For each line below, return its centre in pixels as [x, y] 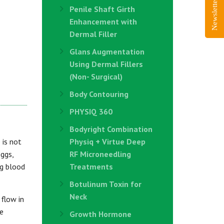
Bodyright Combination [111, 129]
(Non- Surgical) [96, 76]
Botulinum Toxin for [105, 184]
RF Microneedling [100, 154]
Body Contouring [99, 94]
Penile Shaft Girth [102, 9]
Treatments [91, 166]
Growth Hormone [100, 214]
